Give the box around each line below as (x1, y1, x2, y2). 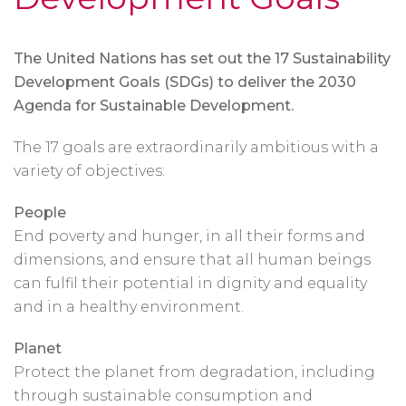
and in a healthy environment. (14, 298, 244, 315)
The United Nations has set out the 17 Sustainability (14, 50, 391, 67)
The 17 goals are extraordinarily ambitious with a (14, 139, 379, 156)
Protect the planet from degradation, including (14, 363, 375, 381)
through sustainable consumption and (14, 387, 313, 404)
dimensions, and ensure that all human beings (14, 251, 371, 268)
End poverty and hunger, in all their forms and (14, 227, 365, 245)
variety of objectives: (14, 162, 165, 179)
